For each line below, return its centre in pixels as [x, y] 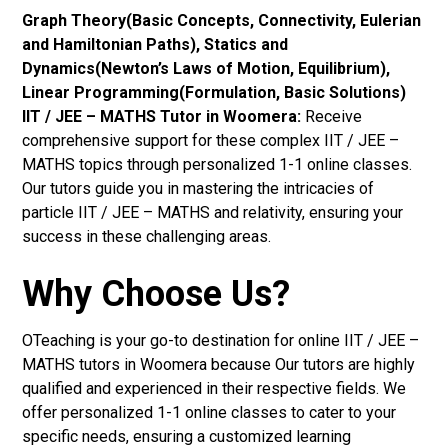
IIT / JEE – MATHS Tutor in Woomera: [162, 116]
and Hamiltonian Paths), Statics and [155, 44]
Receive [332, 116]
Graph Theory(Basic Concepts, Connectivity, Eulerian [222, 20]
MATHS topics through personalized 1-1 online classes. [217, 164]
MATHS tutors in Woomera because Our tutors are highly [219, 364]
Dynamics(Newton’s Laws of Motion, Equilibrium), [206, 68]
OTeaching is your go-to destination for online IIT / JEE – [221, 340]
